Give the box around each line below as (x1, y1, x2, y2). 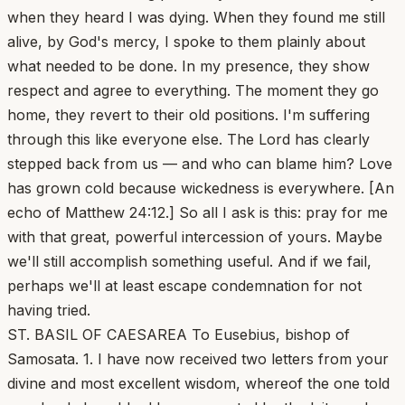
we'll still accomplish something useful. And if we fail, (7, 251, 372, 270)
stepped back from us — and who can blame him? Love (7, 154, 392, 173)
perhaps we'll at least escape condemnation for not (7, 276, 362, 295)
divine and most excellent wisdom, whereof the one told (7, 373, 390, 392)
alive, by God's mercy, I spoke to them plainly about (7, 32, 365, 51)
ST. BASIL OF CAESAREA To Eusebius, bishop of (7, 325, 350, 344)
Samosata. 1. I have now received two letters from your (7, 349, 389, 368)
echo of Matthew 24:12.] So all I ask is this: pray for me (7, 202, 388, 221)
